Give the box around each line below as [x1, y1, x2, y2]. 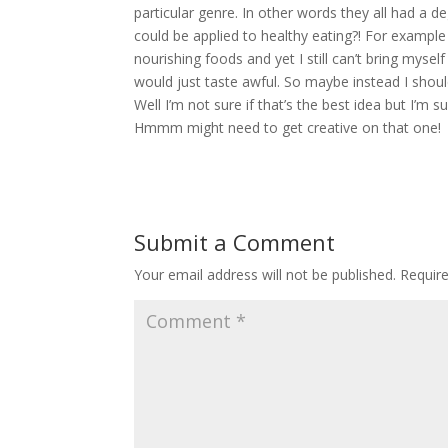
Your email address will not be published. [134, 264, 397, 284]
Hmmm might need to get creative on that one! [134, 117, 442, 137]
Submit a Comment [134, 226, 336, 257]
